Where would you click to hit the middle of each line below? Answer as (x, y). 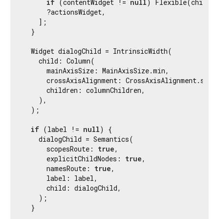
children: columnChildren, (84, 90)
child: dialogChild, (72, 188)
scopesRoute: (60, 149)
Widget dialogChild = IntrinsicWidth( (98, 51)
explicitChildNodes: (74, 158)
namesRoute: (59, 168)
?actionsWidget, (64, 12)
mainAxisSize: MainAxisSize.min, (96, 70)
